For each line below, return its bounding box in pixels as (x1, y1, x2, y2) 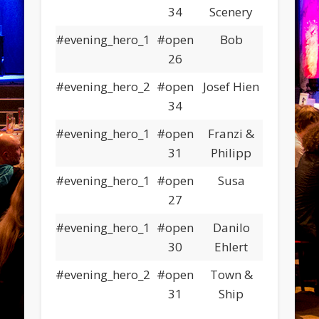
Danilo (212, 219, 250, 236)
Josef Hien (203, 78, 260, 95)
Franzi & (208, 125, 255, 142)
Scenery (209, 4, 253, 21)
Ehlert (214, 239, 249, 256)
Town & (209, 266, 253, 283)
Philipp (211, 145, 252, 162)
